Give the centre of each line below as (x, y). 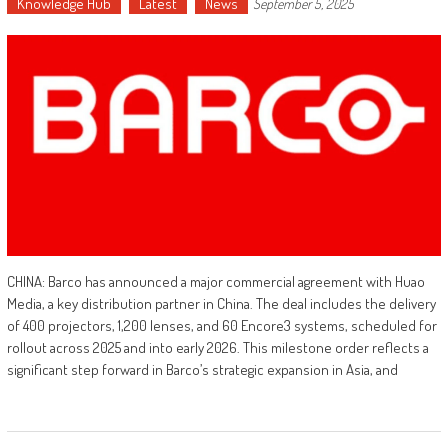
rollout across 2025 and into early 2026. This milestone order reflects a (217, 348)
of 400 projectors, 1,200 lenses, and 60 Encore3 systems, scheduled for (221, 326)
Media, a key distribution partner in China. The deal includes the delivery (221, 304)
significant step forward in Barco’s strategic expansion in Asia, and (202, 370)
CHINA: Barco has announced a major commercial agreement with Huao (215, 282)
